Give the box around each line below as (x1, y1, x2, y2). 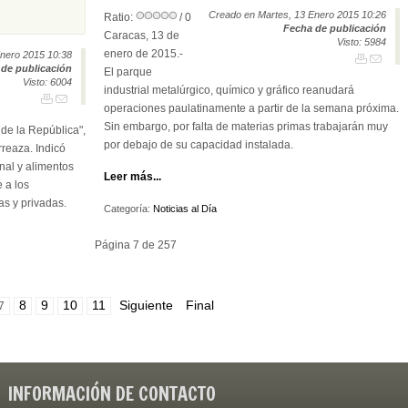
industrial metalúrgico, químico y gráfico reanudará (104, 84, 354, 97)
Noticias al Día (153, 203, 217, 214)
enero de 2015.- (104, 47, 183, 60)
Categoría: (104, 203, 153, 214)
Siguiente (119, 298, 173, 312)
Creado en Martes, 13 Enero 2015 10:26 (209, 9, 386, 20)
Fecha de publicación (283, 23, 386, 34)
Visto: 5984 (337, 36, 386, 47)
